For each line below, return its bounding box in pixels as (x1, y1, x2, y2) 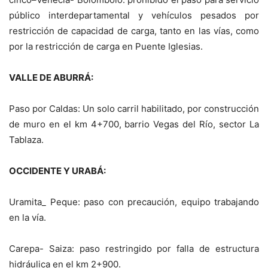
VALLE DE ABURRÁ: (9, 72, 93, 84)
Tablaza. (9, 134, 44, 146)
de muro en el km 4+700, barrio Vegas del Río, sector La (9, 118, 259, 130)
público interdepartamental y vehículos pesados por (9, 10, 259, 22)
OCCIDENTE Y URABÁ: (9, 165, 106, 177)
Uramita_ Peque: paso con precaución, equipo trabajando (9, 196, 259, 208)
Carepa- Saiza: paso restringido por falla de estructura (9, 243, 259, 255)
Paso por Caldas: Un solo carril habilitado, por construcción (9, 103, 259, 115)
